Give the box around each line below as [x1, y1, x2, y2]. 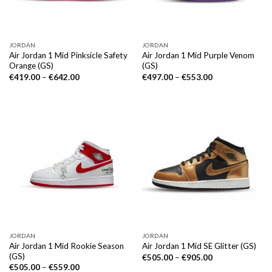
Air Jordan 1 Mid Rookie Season [8, 240, 124, 251]
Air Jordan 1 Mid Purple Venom [141, 50, 254, 61]
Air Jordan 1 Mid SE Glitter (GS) [141, 241, 256, 251]
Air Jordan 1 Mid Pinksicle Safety [8, 50, 127, 61]
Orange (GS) [8, 61, 53, 71]
